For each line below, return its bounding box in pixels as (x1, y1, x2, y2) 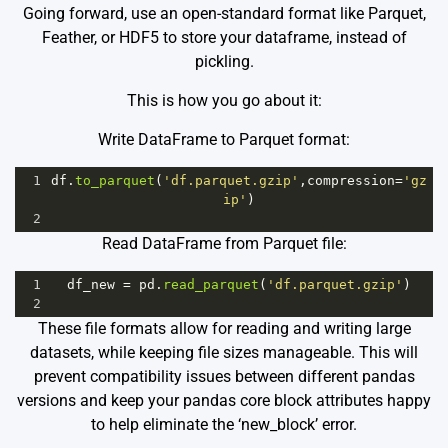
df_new (66, 277, 115, 293)
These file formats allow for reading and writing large (37, 319, 411, 339)
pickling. (194, 52, 254, 72)
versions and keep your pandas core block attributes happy (17, 391, 431, 411)
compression (306, 173, 395, 189)
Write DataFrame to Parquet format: (98, 130, 350, 150)
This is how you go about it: (126, 91, 322, 111)
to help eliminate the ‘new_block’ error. (91, 415, 357, 435)
